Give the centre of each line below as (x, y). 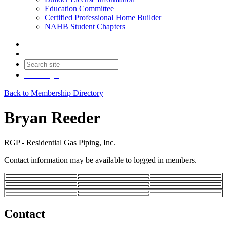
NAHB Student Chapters (85, 27)
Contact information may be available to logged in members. (100, 160)
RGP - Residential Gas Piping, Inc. (60, 142)
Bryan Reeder (52, 118)
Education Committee (79, 8)
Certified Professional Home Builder (103, 17)
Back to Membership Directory (54, 93)
